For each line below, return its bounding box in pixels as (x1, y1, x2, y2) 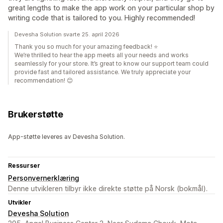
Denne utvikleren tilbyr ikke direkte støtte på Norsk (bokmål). (8, 184, 208, 193)
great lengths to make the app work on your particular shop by (8, 3, 215, 12)
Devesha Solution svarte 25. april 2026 (14, 31, 119, 38)
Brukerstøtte (8, 109, 63, 120)
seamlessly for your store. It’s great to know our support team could (14, 60, 209, 68)
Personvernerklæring (8, 174, 79, 183)
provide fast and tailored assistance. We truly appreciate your (14, 68, 191, 76)
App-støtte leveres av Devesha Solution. (8, 133, 125, 141)
